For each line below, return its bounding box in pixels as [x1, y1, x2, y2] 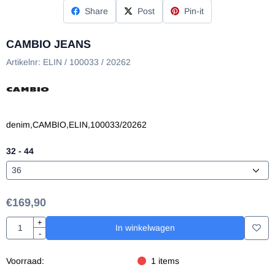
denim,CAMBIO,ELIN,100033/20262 [6, 119, 147, 130]
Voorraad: [6, 255, 44, 266]
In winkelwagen [115, 222, 175, 233]
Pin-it [184, 6, 204, 16]
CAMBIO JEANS [6, 37, 91, 50]
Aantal [6, 217, 30, 227]
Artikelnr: [6, 56, 41, 67]
